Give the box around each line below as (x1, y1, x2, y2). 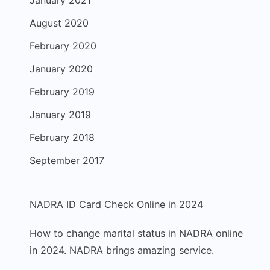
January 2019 (30, 108, 91, 121)
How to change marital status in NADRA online (30, 227, 243, 239)
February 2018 (30, 131, 95, 143)
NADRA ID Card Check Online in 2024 (30, 198, 203, 210)
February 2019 (30, 86, 95, 98)
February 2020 (30, 40, 96, 52)
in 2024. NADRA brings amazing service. (30, 244, 214, 256)
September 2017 (30, 154, 104, 166)
